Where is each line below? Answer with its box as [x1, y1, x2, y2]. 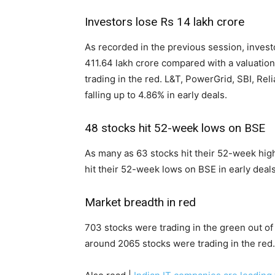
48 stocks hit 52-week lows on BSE [85, 121, 265, 136]
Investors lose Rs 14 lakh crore [85, 15, 244, 29]
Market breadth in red [85, 195, 196, 210]
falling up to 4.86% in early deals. [85, 89, 227, 101]
